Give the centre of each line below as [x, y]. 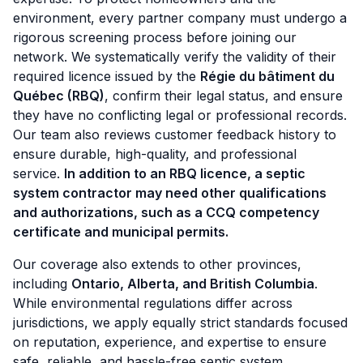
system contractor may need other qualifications [170, 193]
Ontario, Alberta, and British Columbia [193, 284]
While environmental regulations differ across [153, 303]
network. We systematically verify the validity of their [175, 57]
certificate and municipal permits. [121, 232]
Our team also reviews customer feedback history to [175, 135]
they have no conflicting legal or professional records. [180, 115]
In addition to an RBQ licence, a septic [185, 174]
